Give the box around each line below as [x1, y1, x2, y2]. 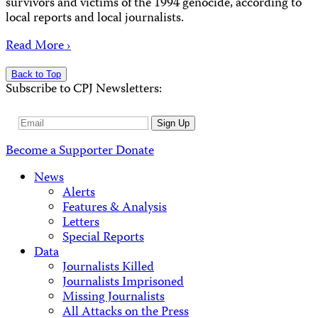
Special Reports [62, 228, 144, 249]
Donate [116, 141, 154, 162]
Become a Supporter [6, 141, 116, 162]
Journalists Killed [62, 258, 154, 279]
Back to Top [11, 68, 61, 79]
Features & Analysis [62, 198, 167, 219]
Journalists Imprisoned [62, 273, 184, 294]
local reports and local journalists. [6, 8, 184, 29]
